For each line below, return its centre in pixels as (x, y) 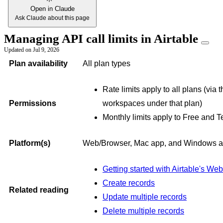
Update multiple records (145, 197)
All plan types (107, 63)
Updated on (18, 50)
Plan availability (38, 63)
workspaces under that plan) (152, 103)
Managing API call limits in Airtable (103, 39)
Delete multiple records (143, 211)
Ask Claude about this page (52, 18)
